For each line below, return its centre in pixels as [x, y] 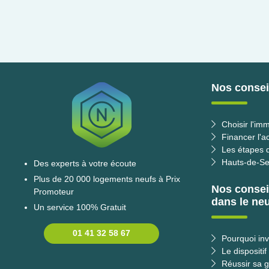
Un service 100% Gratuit [80, 207]
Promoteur [54, 192]
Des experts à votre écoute [85, 163]
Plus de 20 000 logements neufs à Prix [107, 179]
